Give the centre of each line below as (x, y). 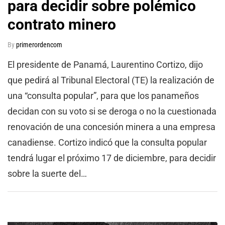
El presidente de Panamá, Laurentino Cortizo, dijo (105, 65)
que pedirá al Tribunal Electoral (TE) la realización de (111, 80)
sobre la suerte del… (47, 174)
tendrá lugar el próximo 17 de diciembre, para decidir (112, 158)
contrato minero (62, 25)
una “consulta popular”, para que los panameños (103, 96)
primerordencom (39, 45)
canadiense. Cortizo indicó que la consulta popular (107, 143)
